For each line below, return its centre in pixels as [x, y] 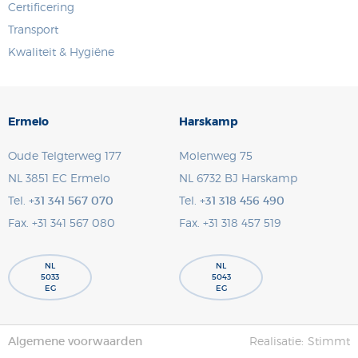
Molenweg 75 [216, 155]
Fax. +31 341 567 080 [62, 223]
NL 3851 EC [38, 178]
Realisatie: [276, 341]
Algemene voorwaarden [75, 341]
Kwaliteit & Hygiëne [61, 52]
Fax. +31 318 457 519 [230, 223]
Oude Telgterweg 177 [65, 155]
